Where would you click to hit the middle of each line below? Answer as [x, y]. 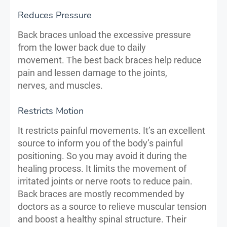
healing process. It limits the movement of [102, 168]
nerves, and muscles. [60, 85]
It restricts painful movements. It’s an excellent [111, 130]
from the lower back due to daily [82, 47]
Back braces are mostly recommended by [101, 194]
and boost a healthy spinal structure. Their [102, 219]
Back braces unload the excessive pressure [104, 34]
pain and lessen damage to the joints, [92, 72]
